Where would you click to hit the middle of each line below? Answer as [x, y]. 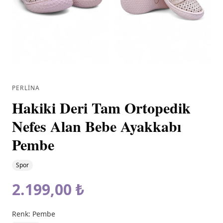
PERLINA [26, 88]
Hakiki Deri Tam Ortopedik [101, 108]
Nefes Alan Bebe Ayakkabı [97, 126]
